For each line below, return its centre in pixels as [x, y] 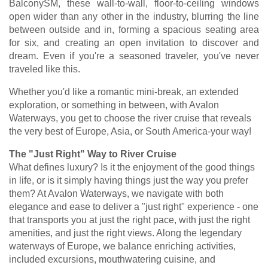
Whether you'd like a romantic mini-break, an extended [124, 92]
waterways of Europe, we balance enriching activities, [122, 246]
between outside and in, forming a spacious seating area [134, 29]
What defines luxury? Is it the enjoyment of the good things [132, 167]
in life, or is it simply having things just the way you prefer [129, 180]
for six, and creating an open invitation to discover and [134, 42]
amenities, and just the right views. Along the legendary [125, 233]
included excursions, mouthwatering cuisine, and [112, 259]
